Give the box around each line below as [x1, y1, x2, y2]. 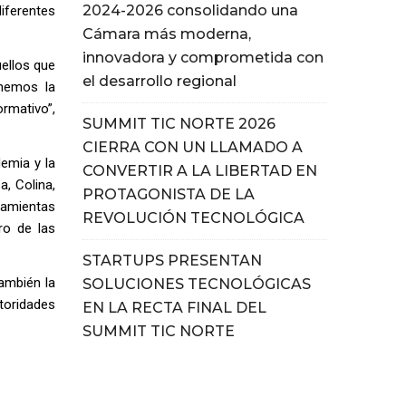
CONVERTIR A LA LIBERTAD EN [82, 161, 317, 179]
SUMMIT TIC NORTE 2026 [82, 114, 275, 132]
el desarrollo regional [82, 72, 237, 90]
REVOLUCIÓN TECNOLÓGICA [82, 208, 304, 227]
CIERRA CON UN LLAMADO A [82, 138, 303, 156]
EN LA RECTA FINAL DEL [82, 298, 266, 316]
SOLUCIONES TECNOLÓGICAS [82, 275, 311, 293]
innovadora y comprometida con [82, 48, 324, 66]
